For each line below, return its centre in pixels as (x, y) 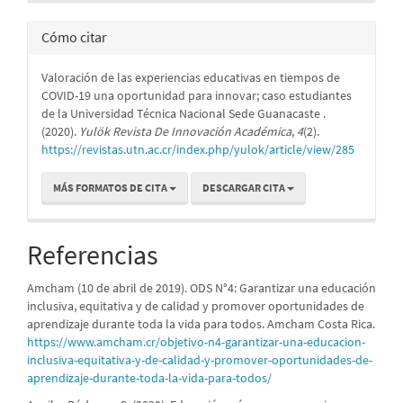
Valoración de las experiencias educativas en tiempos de (191, 77)
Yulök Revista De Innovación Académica (185, 131)
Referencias (93, 254)
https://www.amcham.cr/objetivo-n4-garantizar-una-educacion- (196, 341)
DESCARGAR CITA (245, 187)
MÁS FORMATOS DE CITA (111, 187)
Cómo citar (74, 36)
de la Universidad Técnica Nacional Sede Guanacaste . (184, 113)
